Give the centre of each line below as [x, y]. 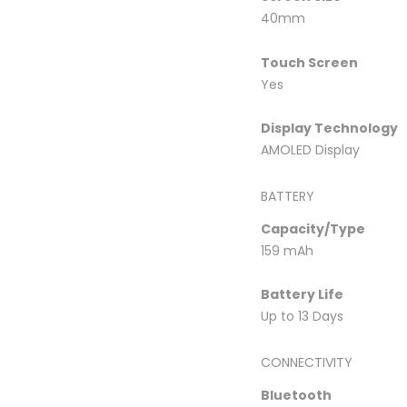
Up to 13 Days [302, 316]
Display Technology [329, 128]
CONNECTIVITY [307, 362]
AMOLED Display [310, 150]
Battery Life [302, 294]
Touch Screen [309, 62]
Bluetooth [296, 395]
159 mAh [287, 250]
